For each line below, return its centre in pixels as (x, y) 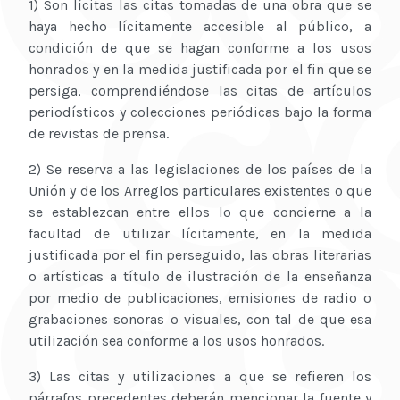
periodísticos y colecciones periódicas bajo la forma (200, 112)
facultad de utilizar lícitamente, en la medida (200, 234)
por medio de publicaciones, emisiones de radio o (200, 298)
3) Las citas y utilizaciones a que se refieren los (200, 377)
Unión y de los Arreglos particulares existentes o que (200, 191)
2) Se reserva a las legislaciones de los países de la (200, 170)
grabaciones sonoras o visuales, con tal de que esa (200, 320)
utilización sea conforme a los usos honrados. (176, 341)
